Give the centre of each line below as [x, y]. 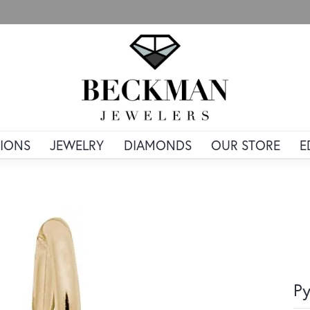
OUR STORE [245, 145]
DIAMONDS [157, 145]
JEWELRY [77, 145]
